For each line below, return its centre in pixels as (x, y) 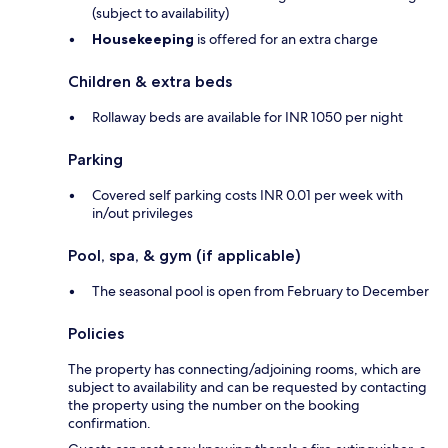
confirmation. (109, 423)
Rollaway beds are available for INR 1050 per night (247, 117)
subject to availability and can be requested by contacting (247, 387)
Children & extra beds (150, 82)
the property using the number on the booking (214, 405)
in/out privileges (142, 213)
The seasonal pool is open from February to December (260, 291)
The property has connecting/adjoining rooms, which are (244, 369)
